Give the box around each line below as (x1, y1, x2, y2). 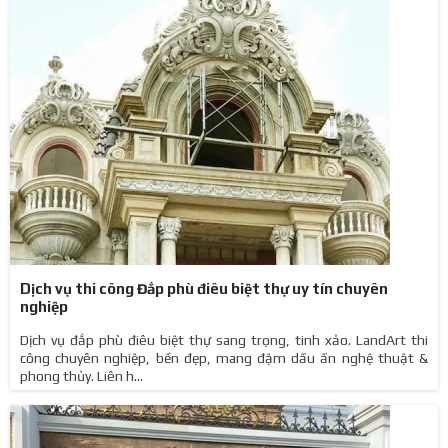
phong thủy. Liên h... (20, 368, 143, 384)
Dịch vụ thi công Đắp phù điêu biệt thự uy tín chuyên (20, 280, 388, 297)
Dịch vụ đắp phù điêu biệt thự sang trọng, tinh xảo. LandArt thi (20, 332, 428, 348)
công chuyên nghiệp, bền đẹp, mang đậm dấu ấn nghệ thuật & (20, 350, 428, 366)
